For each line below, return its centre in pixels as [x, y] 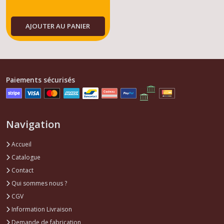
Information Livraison [41, 209]
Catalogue [25, 157]
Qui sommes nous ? [38, 183]
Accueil [21, 144]
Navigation [33, 124]
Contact [22, 170]
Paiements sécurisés [40, 80]
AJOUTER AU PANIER [58, 26]
